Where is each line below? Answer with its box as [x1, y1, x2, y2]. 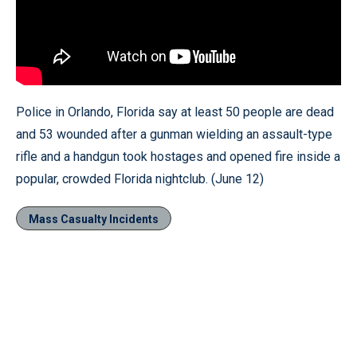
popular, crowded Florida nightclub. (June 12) [16, 171, 264, 186]
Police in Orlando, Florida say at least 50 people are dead [16, 104, 334, 120]
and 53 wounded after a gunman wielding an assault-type [16, 126, 332, 142]
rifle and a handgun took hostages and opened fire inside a [16, 148, 340, 164]
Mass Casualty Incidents [29, 212, 159, 226]
